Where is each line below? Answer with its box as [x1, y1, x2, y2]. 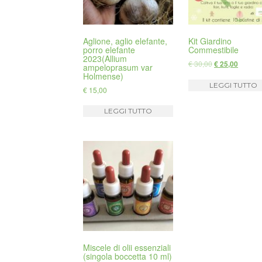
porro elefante [83, 43, 135, 56]
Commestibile [188, 43, 239, 56]
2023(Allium [83, 52, 127, 64]
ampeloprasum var [83, 61, 153, 73]
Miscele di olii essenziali [83, 242, 171, 254]
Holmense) [83, 70, 123, 82]
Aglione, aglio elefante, [83, 35, 167, 47]
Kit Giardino [188, 35, 232, 47]
